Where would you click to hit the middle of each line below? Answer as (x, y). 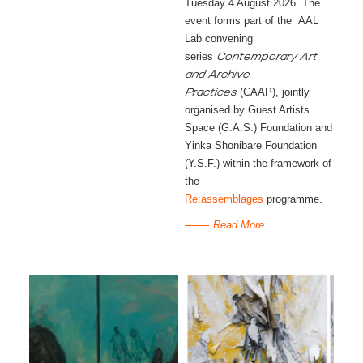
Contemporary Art (266, 57)
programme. (293, 199)
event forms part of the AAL (251, 21)
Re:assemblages (224, 199)
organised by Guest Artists (247, 110)
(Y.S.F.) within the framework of (258, 163)
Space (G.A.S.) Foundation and (258, 128)
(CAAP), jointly (273, 92)
